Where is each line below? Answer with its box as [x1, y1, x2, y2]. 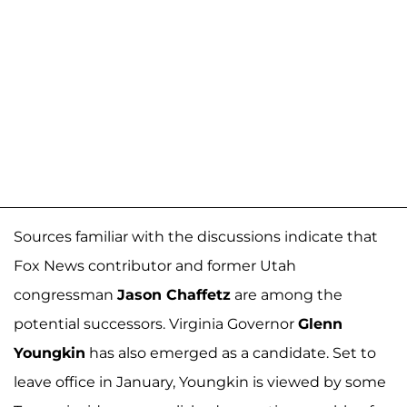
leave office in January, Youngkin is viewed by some [14, 373, 386, 392]
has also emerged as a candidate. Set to [85, 344, 376, 362]
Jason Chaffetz [117, 286, 231, 304]
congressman [14, 286, 117, 304]
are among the [231, 286, 342, 304]
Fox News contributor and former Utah [14, 257, 296, 275]
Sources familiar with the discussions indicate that [14, 228, 378, 246]
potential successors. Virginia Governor [14, 315, 298, 333]
